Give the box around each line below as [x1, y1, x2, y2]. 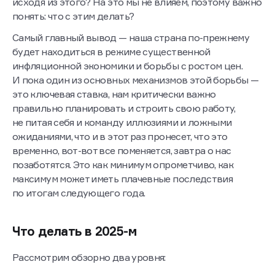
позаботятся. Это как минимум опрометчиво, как [12, 158, 234, 171]
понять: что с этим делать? [12, 10, 134, 23]
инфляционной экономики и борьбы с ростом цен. [12, 60, 243, 72]
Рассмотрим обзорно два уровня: [12, 251, 166, 264]
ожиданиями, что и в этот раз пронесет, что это [12, 130, 228, 143]
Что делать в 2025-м [12, 223, 136, 239]
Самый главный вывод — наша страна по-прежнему [12, 31, 250, 44]
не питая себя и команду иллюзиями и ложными [12, 116, 232, 129]
